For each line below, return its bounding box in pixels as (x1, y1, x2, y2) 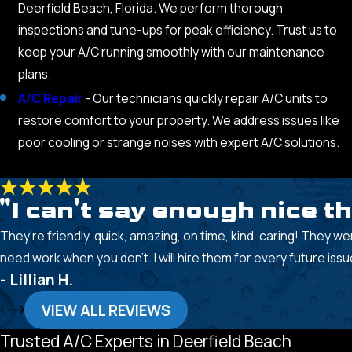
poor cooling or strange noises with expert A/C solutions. (18, 133, 340, 151)
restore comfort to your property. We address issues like (18, 111, 340, 129)
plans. (18, 64, 52, 82)
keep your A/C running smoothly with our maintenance (18, 42, 325, 60)
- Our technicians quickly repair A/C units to (85, 89, 328, 107)
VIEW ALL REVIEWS (41, 299, 170, 321)
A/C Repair (18, 89, 83, 107)
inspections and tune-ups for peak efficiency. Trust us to (18, 20, 338, 38)
